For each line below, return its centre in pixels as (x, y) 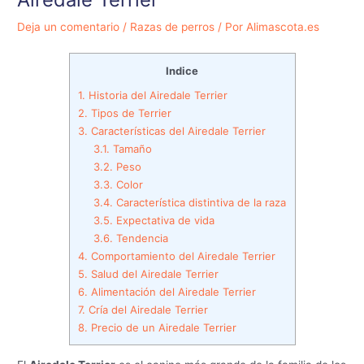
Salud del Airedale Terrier (153, 273)
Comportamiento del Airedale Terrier (181, 256)
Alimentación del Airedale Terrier (171, 291)
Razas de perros (173, 27)
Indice (182, 70)
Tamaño (130, 148)
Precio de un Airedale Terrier (163, 327)
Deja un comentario (69, 27)
